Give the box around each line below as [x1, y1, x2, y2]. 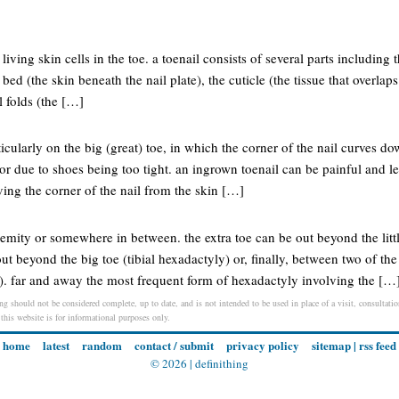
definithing [195, 355, 248, 372]
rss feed [359, 337, 396, 354]
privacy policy [226, 337, 299, 354]
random [82, 337, 122, 354]
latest [43, 337, 69, 354]
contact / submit [134, 337, 214, 354]
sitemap [312, 337, 351, 354]
